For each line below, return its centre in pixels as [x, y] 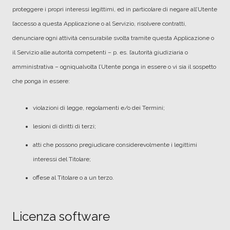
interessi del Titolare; [62, 159]
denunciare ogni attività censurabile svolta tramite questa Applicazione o [113, 38]
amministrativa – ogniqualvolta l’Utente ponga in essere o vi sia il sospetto [114, 67]
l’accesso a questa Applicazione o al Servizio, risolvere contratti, [99, 24]
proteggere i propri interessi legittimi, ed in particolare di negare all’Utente [115, 9]
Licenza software [61, 216]
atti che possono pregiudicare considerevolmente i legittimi [115, 145]
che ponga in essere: [41, 81]
